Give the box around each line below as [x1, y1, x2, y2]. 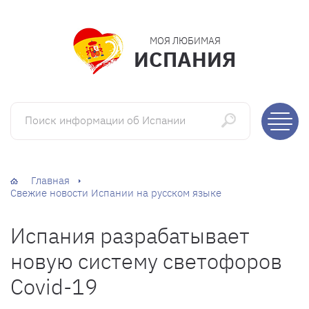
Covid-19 [10, 272, 98, 300]
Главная [31, 174, 70, 187]
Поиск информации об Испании [10, 101, 152, 113]
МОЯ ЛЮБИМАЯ [149, 34, 221, 47]
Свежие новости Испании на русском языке [10, 186, 221, 199]
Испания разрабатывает [10, 221, 250, 249]
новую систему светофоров [10, 247, 282, 275]
